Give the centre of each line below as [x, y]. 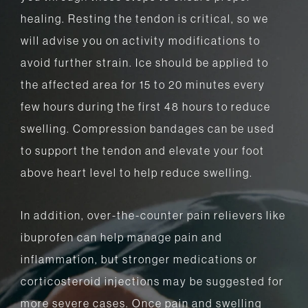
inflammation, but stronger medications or [139, 260]
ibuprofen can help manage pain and [122, 238]
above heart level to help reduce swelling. [137, 173]
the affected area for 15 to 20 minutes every [143, 85]
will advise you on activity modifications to [141, 41]
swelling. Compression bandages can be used [148, 129]
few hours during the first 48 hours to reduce [146, 107]
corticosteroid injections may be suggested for [152, 282]
